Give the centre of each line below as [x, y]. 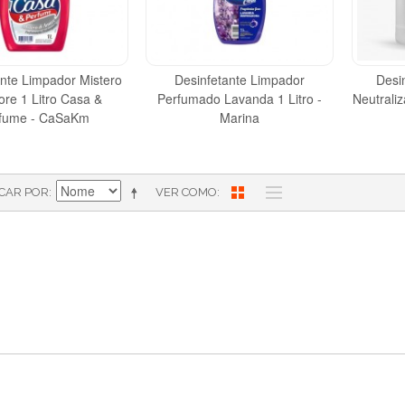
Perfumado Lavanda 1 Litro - [240, 98]
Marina [240, 117]
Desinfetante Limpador [240, 79]
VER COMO [186, 192]
